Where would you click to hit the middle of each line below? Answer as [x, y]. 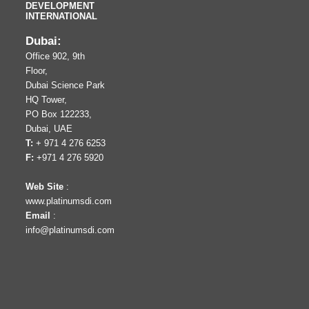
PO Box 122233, [59, 114]
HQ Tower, [47, 100]
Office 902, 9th [56, 56]
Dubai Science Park [66, 85]
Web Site [45, 187]
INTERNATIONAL [62, 16]
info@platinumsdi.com [70, 230]
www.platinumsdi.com [69, 201]
